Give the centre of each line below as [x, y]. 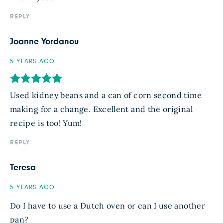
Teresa [23, 167]
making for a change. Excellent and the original [101, 109]
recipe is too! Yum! [46, 123]
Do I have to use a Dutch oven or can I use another [108, 205]
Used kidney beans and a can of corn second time [106, 95]
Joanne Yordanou [44, 42]
